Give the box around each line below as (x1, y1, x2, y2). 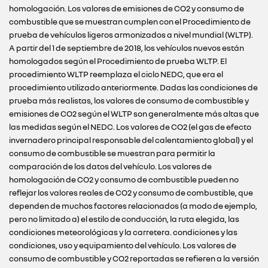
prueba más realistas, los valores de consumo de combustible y (9, 96, 249, 105)
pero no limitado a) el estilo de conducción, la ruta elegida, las (9, 214, 239, 224)
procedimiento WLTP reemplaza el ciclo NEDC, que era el (9, 69, 223, 79)
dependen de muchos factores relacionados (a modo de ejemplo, (9, 201, 257, 211)
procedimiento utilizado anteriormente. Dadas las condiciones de (9, 83, 258, 92)
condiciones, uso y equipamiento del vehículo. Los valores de (9, 240, 236, 250)
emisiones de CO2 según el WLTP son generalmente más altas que (9, 109, 259, 118)
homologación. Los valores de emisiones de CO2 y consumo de (9, 4, 244, 13)
